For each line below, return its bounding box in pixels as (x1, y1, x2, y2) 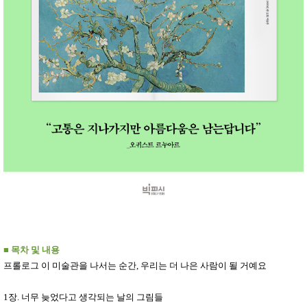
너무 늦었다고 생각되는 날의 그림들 (21, 292, 163, 303)
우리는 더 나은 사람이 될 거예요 (140, 260, 267, 271)
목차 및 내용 (11, 245, 60, 256)
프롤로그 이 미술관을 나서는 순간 (3, 260, 136, 271)
